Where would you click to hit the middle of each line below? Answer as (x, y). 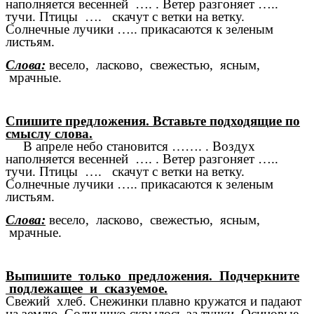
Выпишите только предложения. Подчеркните (152, 275)
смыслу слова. (49, 134)
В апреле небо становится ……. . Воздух (130, 146)
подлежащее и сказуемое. (87, 288)
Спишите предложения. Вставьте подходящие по (153, 121)
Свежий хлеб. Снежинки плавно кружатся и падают (153, 301)
